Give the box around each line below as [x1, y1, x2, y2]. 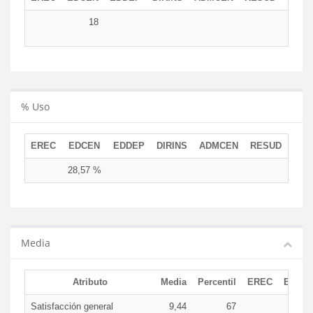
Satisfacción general [31, 301, 113, 312]
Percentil [198, 277, 236, 287]
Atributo [73, 277, 108, 287]
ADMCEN [198, 140, 238, 151]
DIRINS [156, 140, 187, 151]
